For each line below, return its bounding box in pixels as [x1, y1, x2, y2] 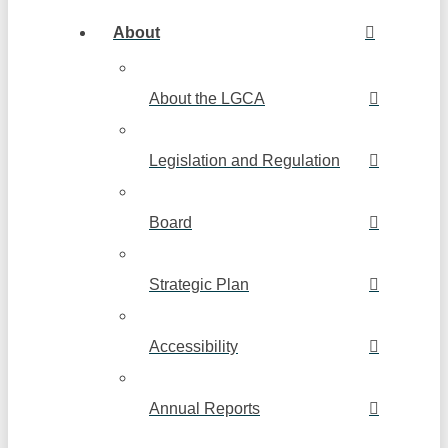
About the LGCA [149, 90, 265, 108]
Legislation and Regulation [149, 152, 340, 170]
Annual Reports [149, 400, 260, 418]
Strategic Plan [149, 276, 249, 294]
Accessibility [149, 338, 238, 356]
